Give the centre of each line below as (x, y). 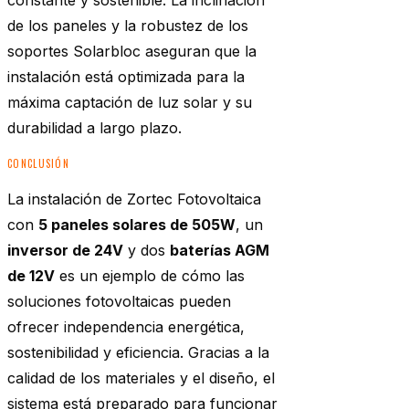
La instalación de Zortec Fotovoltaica (134, 199)
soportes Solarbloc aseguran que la (132, 52)
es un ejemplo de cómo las (150, 276)
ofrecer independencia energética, (126, 327)
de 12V (31, 276)
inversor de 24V (65, 251)
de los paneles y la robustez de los (128, 26)
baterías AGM (220, 251)
